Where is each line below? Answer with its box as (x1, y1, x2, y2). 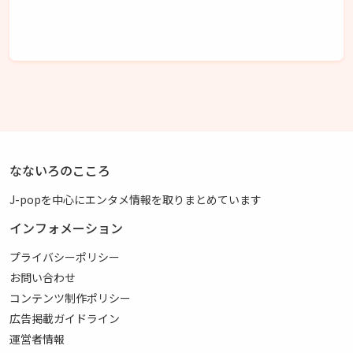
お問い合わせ (9, 269, 76, 286)
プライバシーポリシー (9, 249, 120, 266)
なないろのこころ (9, 161, 110, 180)
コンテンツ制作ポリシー (9, 290, 131, 307)
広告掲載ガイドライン (9, 310, 120, 327)
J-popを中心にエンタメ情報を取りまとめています (9, 191, 262, 208)
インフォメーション (9, 218, 123, 238)
